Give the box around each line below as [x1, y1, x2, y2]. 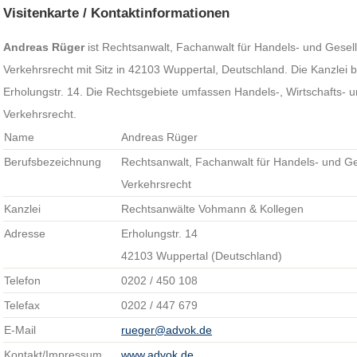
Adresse [4, 227, 46, 240]
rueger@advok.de [121, 324, 213, 336]
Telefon [4, 274, 41, 287]
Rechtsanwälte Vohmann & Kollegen [121, 202, 304, 215]
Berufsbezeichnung [4, 155, 102, 168]
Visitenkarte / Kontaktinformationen [3, 6, 230, 21]
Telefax [4, 299, 41, 312]
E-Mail [4, 324, 37, 336]
